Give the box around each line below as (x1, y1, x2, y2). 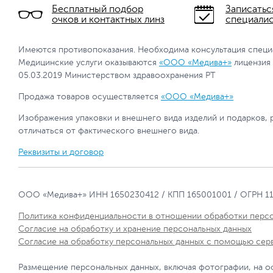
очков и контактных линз (52, 14, 165, 25)
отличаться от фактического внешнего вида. (18, 126, 199, 135)
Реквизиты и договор (18, 147, 104, 157)
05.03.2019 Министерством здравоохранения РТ (18, 71, 216, 80)
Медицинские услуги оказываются (18, 58, 159, 67)
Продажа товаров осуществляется (18, 92, 161, 101)
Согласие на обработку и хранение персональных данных (18, 224, 252, 233)
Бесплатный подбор (52, 4, 143, 15)
